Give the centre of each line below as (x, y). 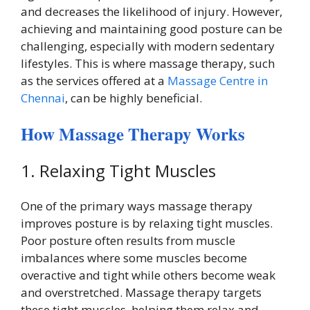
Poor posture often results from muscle (128, 240)
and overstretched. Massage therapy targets (141, 292)
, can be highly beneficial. (134, 98)
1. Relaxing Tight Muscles (118, 171)
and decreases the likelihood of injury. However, (152, 11)
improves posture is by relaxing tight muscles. (147, 223)
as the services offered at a (94, 80)
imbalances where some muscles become (134, 258)
